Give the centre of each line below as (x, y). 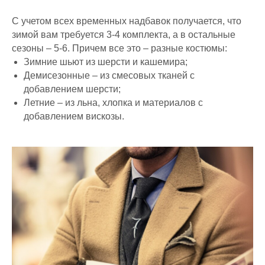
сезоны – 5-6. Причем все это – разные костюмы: (119, 48)
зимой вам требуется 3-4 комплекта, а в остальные (124, 35)
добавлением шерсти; (72, 89)
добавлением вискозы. (74, 116)
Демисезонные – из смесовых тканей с (109, 75)
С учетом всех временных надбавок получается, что (127, 21)
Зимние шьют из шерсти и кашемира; (106, 62)
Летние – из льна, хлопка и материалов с (113, 103)
